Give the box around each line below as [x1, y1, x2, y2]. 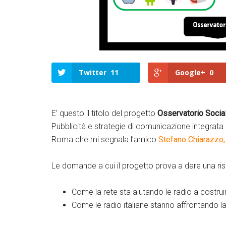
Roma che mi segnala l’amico [51, 135, 158, 144]
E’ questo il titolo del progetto [51, 108, 157, 118]
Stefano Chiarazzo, [158, 135, 225, 144]
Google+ [175, 68, 206, 77]
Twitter [79, 68, 106, 77]
